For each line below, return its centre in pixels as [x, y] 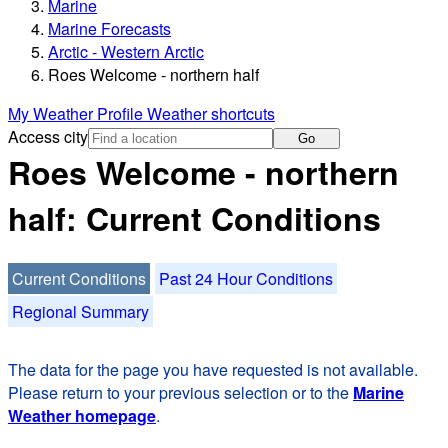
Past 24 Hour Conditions [246, 278]
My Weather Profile [77, 114]
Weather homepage [82, 415]
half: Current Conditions [194, 218]
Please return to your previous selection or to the [180, 392]
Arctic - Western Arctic [126, 52]
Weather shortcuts [211, 114]
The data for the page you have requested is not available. [213, 369]
